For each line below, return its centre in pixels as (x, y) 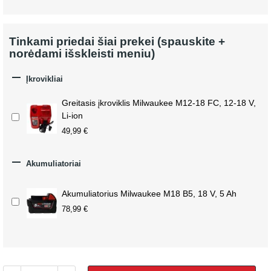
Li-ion (72, 116)
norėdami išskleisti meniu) (82, 54)
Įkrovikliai (43, 79)
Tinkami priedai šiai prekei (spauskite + (117, 41)
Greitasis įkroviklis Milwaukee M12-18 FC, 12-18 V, (159, 103)
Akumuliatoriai (52, 163)
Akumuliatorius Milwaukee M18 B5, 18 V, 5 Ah (149, 194)
